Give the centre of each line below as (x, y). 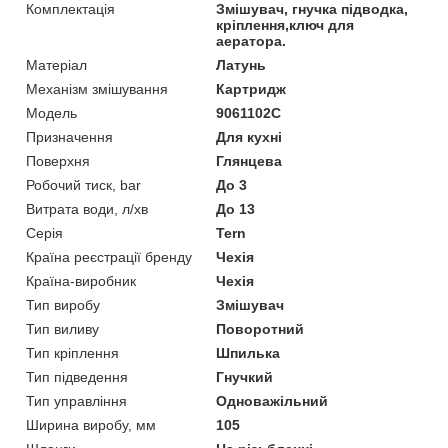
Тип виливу (62, 328)
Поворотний (260, 328)
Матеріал (56, 64)
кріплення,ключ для (285, 24)
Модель (51, 112)
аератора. (251, 40)
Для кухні (249, 136)
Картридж (251, 88)
